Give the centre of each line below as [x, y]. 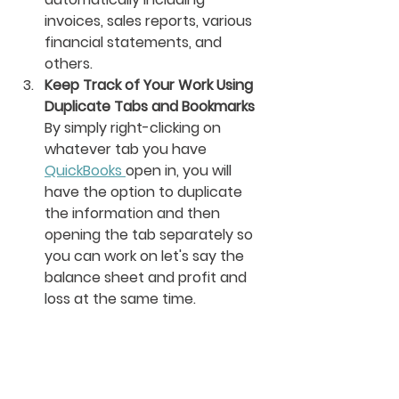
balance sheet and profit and [147, 277]
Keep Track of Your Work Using [151, 85]
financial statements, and [135, 42]
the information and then [134, 213]
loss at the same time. [122, 299]
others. [70, 64]
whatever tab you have [127, 149]
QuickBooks [85, 171]
